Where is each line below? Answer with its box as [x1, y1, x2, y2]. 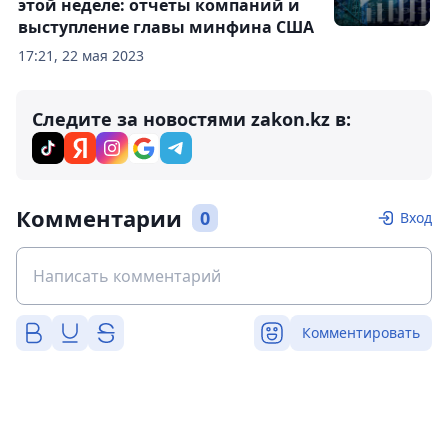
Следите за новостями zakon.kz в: [32, 107, 351, 131]
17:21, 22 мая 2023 [18, 46, 144, 65]
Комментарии [16, 203, 182, 233]
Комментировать [302, 323, 420, 342]
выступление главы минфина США [18, 16, 314, 38]
